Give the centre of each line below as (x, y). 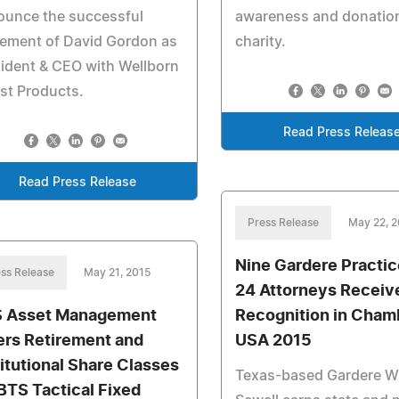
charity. (261, 42)
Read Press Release (77, 183)
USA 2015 (274, 341)
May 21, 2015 (117, 273)
